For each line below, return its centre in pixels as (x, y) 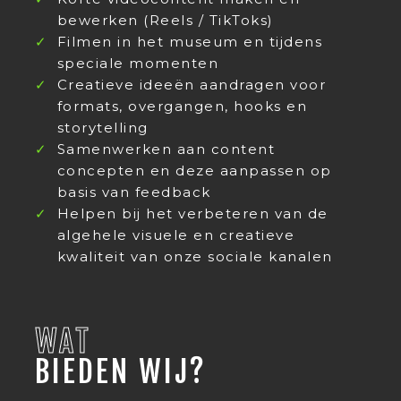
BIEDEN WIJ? (120, 371)
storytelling (102, 127)
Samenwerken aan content (166, 149)
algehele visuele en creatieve (176, 235)
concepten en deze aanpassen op (194, 170)
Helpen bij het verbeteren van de (192, 213)
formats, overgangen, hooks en (182, 106)
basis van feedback (134, 192)
